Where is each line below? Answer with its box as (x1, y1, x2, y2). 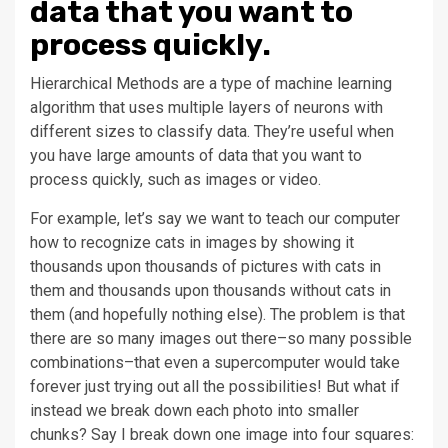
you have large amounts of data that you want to (30, 145, 362, 165)
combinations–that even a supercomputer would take (30, 352, 400, 372)
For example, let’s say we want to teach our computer (30, 208, 400, 228)
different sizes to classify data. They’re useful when (30, 121, 394, 141)
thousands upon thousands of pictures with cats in (30, 256, 381, 276)
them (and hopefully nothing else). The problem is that (30, 304, 405, 324)
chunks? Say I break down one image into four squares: (30, 424, 414, 444)
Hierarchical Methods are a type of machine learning (30, 73, 392, 93)
